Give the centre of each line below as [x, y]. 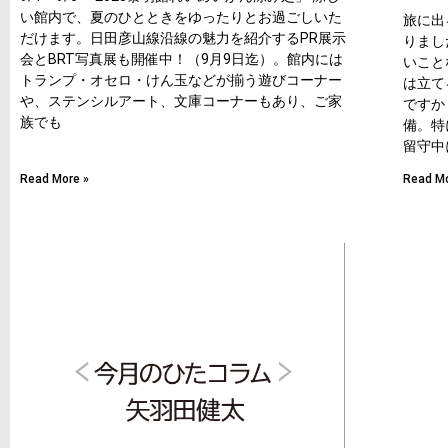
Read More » [54, 178]
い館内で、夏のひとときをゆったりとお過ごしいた [181, 16]
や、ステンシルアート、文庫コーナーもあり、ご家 [181, 100]
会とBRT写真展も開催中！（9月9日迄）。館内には [181, 58]
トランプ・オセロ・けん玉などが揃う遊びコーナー [181, 79]
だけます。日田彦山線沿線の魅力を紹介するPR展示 [183, 37]
